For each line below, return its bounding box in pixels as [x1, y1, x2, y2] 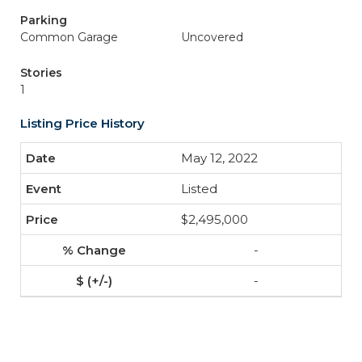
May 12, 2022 [181, 150, 258, 166]
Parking [20, 13, 67, 27]
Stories [20, 65, 62, 80]
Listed [181, 181, 217, 196]
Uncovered [181, 30, 243, 44]
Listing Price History [20, 116, 145, 131]
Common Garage [20, 30, 118, 44]
